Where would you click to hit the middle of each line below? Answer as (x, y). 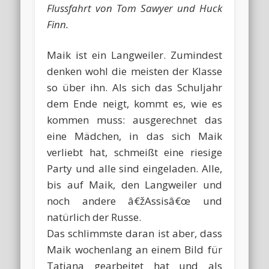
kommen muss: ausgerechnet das (134, 120)
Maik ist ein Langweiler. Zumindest (134, 55)
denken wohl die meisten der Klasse (134, 71)
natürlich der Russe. (94, 217)
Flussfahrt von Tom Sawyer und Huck (134, 8)
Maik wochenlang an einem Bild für (134, 250)
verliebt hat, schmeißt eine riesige (134, 153)
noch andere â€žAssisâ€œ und (134, 201)
